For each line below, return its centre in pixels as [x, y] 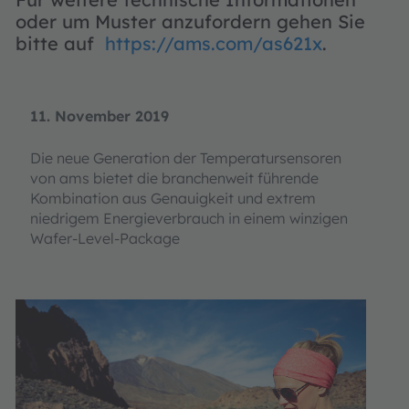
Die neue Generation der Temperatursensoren [186, 158]
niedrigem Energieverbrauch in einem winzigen [189, 218]
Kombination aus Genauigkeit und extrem [173, 198]
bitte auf [60, 43]
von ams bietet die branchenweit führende [174, 178]
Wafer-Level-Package [105, 238]
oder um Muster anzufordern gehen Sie [190, 21]
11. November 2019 [100, 116]
